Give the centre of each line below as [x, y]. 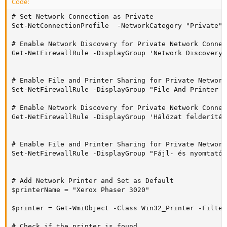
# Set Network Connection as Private [83, 16]
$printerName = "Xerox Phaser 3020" [81, 190]
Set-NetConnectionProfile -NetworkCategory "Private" [117, 26]
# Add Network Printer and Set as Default [93, 181]
